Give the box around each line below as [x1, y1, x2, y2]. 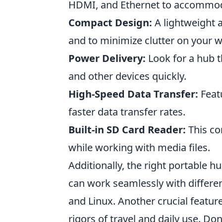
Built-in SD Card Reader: [68, 123, 186, 136]
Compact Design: [68, 16, 152, 29]
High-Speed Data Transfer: [68, 87, 198, 101]
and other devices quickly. [68, 69, 186, 83]
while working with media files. [68, 141, 210, 154]
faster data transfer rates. [68, 105, 185, 118]
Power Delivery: [68, 52, 146, 65]
